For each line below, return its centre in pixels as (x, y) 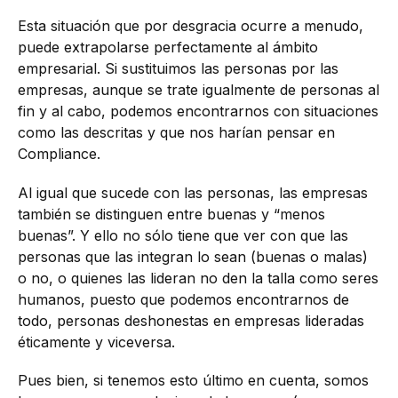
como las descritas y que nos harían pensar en (176, 133)
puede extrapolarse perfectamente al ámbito (168, 48)
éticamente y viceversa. (96, 342)
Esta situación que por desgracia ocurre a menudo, (191, 26)
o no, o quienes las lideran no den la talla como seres (198, 278)
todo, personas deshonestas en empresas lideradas (191, 320)
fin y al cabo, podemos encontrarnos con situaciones (198, 111)
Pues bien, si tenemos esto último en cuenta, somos (193, 380)
